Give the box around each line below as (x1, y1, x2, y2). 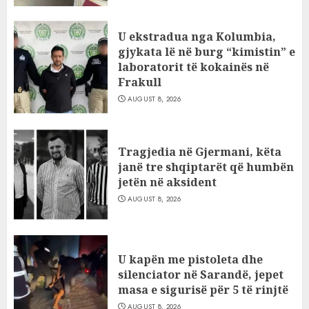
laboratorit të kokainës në (118, 59, 269, 74)
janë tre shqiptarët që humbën (118, 159, 294, 175)
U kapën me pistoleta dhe (118, 252, 263, 267)
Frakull (118, 74, 161, 90)
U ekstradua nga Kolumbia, (118, 29, 276, 44)
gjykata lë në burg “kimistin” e (118, 44, 295, 59)
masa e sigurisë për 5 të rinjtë (118, 282, 288, 297)
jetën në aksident (118, 175, 217, 190)
